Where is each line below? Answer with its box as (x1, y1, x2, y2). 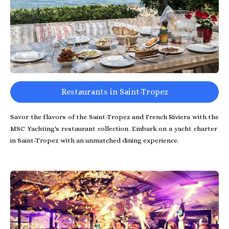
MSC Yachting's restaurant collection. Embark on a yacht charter (10, 124, 219, 132)
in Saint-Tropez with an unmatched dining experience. (10, 136, 179, 144)
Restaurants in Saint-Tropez (61, 87, 168, 97)
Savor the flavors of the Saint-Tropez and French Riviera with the (10, 112, 219, 121)
